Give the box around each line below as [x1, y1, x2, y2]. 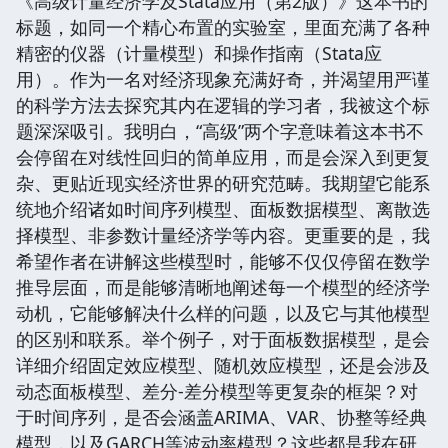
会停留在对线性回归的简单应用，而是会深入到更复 [16, 144, 430, 169]
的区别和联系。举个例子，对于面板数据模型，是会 [16, 326, 430, 351]
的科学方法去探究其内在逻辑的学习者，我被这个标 [16, 92, 430, 117]
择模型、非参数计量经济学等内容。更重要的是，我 [16, 222, 430, 247]
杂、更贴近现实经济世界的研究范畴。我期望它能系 [16, 170, 430, 195]
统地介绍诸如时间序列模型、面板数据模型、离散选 [16, 196, 430, 221]
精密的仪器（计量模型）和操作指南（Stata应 [16, 40, 382, 65]
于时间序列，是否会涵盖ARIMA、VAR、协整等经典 [16, 404, 427, 429]
